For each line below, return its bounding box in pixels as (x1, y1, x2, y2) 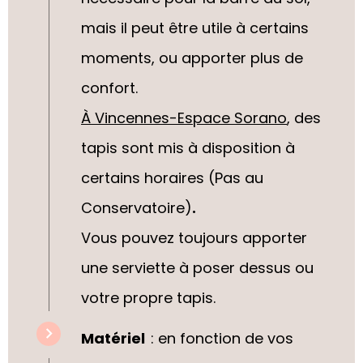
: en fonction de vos (151, 327, 293, 348)
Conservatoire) (81, 198, 192, 219)
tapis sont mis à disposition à (81, 138, 295, 159)
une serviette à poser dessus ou (81, 258, 314, 279)
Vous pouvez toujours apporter (81, 228, 307, 249)
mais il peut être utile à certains (81, 18, 309, 39)
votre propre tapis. (81, 288, 216, 309)
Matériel (81, 327, 145, 348)
